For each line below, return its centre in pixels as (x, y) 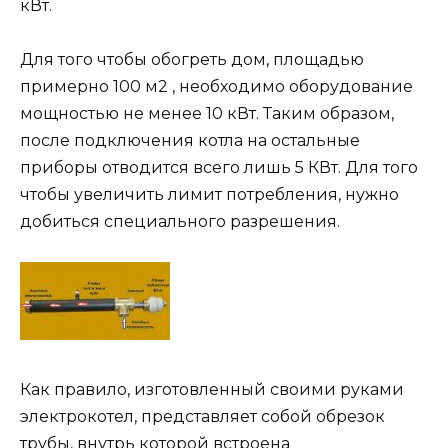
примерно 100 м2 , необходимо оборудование (216, 87)
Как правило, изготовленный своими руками (212, 389)
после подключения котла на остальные (190, 141)
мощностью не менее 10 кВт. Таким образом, (207, 114)
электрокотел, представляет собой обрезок (202, 416)
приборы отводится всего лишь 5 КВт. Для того (219, 168)
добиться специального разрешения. (180, 222)
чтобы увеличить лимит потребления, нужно (209, 195)
